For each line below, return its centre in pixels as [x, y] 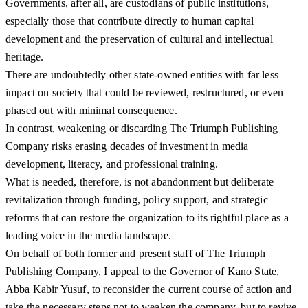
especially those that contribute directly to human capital [130, 21]
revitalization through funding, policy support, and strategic [137, 200]
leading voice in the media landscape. [88, 236]
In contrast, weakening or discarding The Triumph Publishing [142, 129]
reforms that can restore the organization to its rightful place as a [147, 218]
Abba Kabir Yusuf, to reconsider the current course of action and [149, 289]
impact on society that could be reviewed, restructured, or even [145, 93]
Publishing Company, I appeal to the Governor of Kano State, [143, 272]
